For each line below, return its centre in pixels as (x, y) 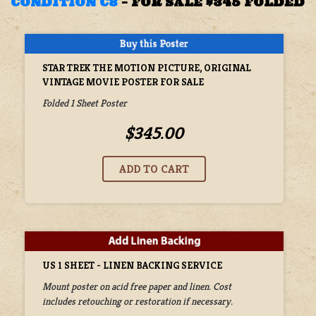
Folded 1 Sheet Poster (85, 103)
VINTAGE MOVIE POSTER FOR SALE (123, 81)
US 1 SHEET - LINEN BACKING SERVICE (132, 265)
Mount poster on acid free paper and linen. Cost (137, 286)
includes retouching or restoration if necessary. (138, 301)
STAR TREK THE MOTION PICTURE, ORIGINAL (147, 67)
